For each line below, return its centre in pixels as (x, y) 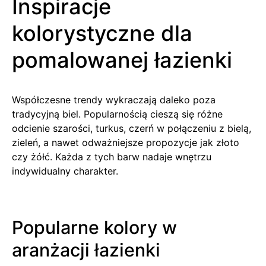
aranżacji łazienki (86, 250)
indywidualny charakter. (65, 171)
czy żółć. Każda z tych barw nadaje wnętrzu (112, 156)
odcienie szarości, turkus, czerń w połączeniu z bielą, (132, 128)
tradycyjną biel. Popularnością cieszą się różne (117, 114)
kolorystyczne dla (102, 33)
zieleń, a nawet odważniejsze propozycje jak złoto (126, 142)
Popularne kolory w (94, 227)
